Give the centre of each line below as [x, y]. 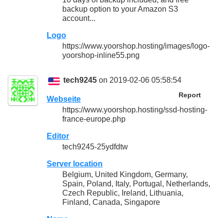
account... [79, 18]
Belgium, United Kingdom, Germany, [125, 175]
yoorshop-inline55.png [101, 55]
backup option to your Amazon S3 [120, 9]
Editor [58, 136]
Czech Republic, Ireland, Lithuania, [123, 193]
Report [190, 95]
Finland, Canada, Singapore [111, 202]
